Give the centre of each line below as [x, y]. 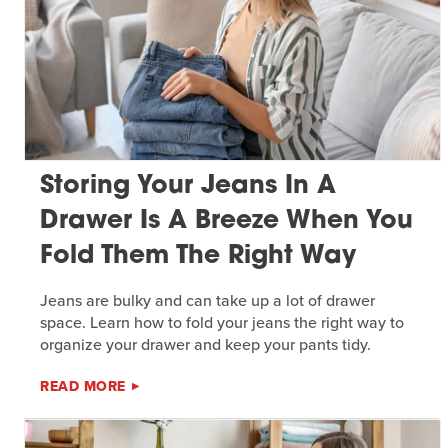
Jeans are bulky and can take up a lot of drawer [207, 300]
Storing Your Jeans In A [188, 186]
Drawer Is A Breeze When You [226, 221]
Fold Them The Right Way [198, 256]
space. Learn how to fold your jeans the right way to [222, 322]
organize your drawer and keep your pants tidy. [205, 344]
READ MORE [83, 386]
